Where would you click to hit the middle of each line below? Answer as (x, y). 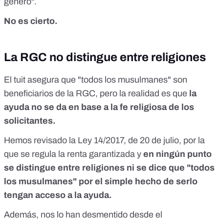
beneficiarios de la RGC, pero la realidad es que (97, 94)
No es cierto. (31, 21)
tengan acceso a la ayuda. (58, 195)
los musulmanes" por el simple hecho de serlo (101, 182)
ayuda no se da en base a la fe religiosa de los (99, 107)
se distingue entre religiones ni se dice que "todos (109, 168)
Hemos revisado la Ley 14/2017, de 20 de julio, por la (104, 141)
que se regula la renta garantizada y (74, 154)
